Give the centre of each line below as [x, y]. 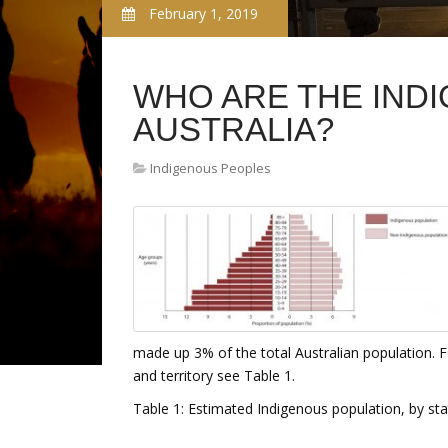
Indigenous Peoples [210, 168]
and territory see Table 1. [214, 375]
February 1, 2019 [201, 13]
